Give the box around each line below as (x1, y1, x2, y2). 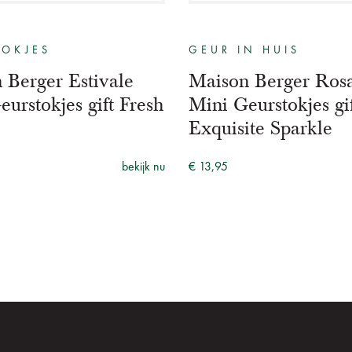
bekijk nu (122, 160, 165, 174)
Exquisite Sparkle (189, 115, 332, 140)
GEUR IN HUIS (189, 44, 300, 56)
